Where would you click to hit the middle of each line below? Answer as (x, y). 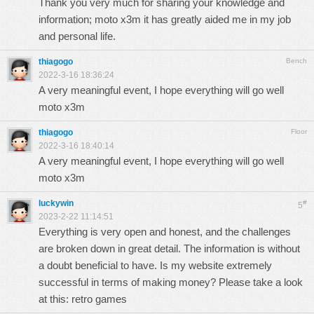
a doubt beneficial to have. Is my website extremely (155, 265)
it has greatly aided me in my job (216, 19)
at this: (55, 299)
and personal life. (77, 36)
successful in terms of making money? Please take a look (171, 282)
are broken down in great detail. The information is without (169, 248)
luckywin (56, 203)
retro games (99, 299)
